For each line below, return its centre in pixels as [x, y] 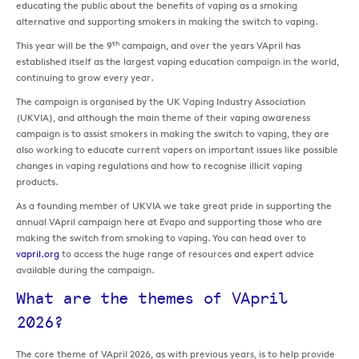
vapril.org [38, 254]
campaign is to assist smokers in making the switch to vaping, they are [173, 134]
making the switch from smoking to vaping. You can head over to [161, 238]
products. [37, 182]
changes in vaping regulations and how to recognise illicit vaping [159, 166]
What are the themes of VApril [152, 298]
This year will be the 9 [64, 46]
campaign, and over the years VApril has [210, 46]
